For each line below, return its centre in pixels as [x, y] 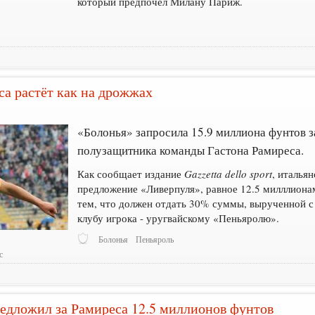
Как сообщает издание [131, 173]
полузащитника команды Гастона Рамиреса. [191, 150]
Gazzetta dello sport [229, 173]
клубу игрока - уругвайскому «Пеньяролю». [179, 218]
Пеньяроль [155, 239]
